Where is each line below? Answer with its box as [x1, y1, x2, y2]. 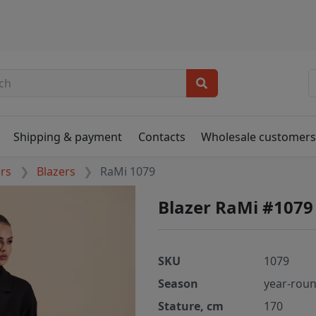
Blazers [36, 164, 75, 180]
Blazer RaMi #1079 [158, 195, 313, 219]
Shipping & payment [13, 128, 123, 145]
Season [158, 276, 198, 292]
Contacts [138, 128, 186, 145]
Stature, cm [158, 298, 224, 315]
